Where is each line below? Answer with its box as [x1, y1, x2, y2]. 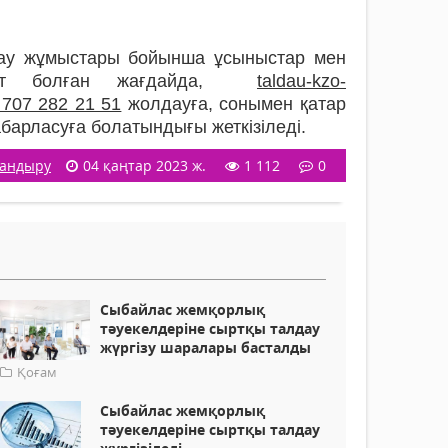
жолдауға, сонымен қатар [121, 94, 347, 115]
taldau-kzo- [257, 71, 346, 92]
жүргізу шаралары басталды [100, 338, 312, 358]
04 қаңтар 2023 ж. [83, 156, 206, 176]
